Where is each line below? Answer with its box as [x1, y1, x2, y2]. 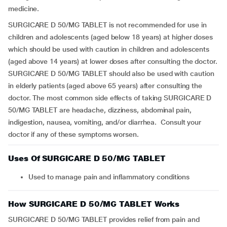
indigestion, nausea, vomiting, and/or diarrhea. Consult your [8, 118, 202, 126]
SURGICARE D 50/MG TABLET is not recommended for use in [8, 21, 207, 29]
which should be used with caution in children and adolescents [8, 45, 210, 53]
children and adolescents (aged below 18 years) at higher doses [8, 33, 213, 41]
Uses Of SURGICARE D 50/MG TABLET [8, 154, 166, 163]
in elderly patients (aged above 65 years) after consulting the [8, 82, 203, 90]
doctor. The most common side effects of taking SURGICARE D [8, 94, 212, 102]
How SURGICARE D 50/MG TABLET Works [8, 199, 180, 209]
